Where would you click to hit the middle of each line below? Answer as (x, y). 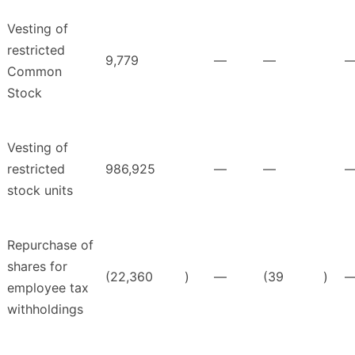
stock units (40, 191)
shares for (37, 267)
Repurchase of (50, 245)
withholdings (45, 309)
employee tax (48, 288)
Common (34, 72)
